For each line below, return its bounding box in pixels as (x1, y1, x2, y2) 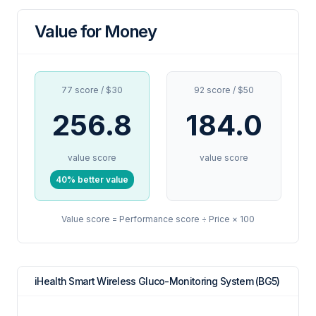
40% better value (56, 174, 128, 185)
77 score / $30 (61, 85, 123, 95)
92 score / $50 (194, 85, 254, 95)
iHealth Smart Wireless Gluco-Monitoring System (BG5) (35, 275, 280, 287)
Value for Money (35, 21, 157, 42)
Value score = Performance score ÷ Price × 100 (61, 214, 255, 224)
